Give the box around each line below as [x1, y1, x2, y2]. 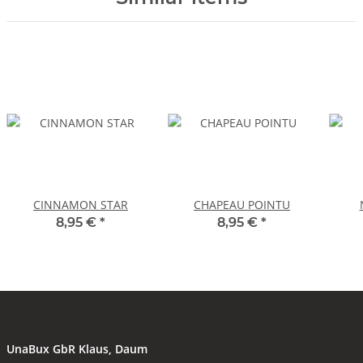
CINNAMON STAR [33, 197, 128, 213]
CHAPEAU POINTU [194, 197, 290, 213]
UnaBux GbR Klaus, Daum [6, 341, 147, 357]
